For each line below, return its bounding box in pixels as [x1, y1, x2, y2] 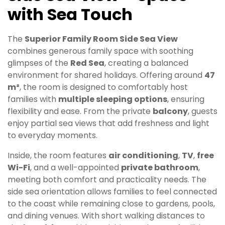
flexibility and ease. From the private [8, 105, 153, 117]
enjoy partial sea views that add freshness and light [8, 117, 209, 129]
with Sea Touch [8, 3, 133, 26]
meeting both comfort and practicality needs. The [8, 173, 206, 185]
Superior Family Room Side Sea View [25, 33, 178, 45]
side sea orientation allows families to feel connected [8, 185, 217, 197]
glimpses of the [8, 57, 70, 69]
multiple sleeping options [58, 93, 167, 105]
